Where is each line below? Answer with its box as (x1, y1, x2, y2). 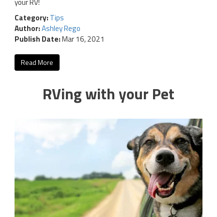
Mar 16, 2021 (61, 33, 105, 45)
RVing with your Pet (43, 82, 174, 106)
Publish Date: (15, 33, 61, 45)
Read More (21, 57, 53, 68)
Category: (15, 12, 50, 24)
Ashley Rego (42, 23, 80, 34)
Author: (15, 23, 42, 34)
